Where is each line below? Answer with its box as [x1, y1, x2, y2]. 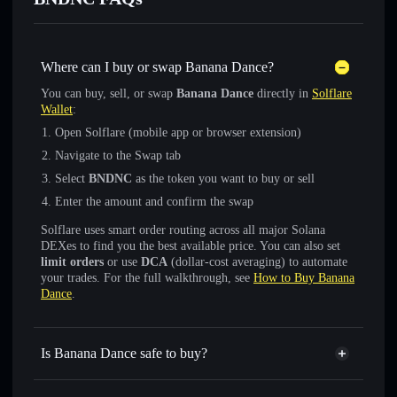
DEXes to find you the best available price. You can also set [41, 239, 340, 253]
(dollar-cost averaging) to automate [167, 255, 347, 269]
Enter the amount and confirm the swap [55, 195, 253, 208]
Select [55, 172, 89, 185]
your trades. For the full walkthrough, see [41, 271, 253, 284]
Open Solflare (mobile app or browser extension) [55, 126, 301, 139]
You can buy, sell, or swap [41, 87, 176, 100]
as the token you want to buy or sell [132, 172, 315, 185]
